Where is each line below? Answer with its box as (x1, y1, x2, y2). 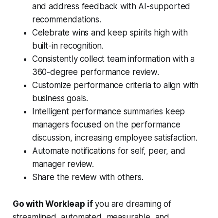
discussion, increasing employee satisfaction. (32, 133, 198, 143)
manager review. (32, 159, 96, 169)
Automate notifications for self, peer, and (32, 146, 185, 156)
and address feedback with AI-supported (32, 1, 191, 12)
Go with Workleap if (12, 199, 93, 209)
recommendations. (32, 15, 101, 25)
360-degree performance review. (32, 67, 159, 77)
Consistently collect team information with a (32, 54, 195, 64)
